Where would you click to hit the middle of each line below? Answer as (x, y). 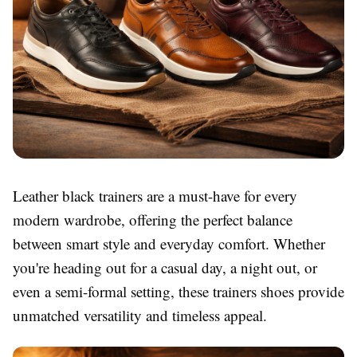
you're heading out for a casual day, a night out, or (165, 268)
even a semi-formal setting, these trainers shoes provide (178, 292)
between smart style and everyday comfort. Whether (169, 244)
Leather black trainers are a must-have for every (155, 196)
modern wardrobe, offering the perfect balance (153, 220)
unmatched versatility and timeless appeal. (140, 316)
